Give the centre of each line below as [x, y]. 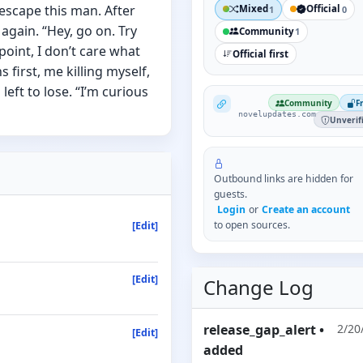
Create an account [306, 210]
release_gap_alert [260, 330]
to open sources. [252, 225]
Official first [260, 53]
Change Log [259, 288]
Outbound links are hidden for [284, 179]
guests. [231, 194]
